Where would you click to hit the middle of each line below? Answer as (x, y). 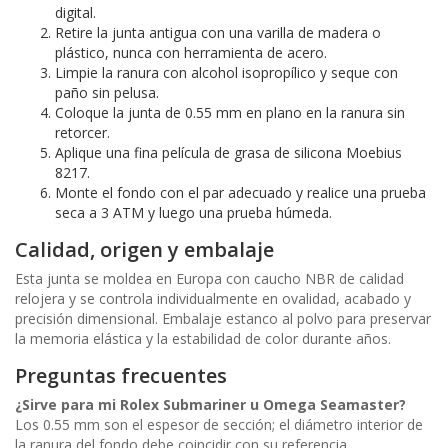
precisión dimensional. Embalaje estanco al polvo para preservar (223, 318)
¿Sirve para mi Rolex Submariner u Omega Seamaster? (210, 404)
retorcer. (82, 132)
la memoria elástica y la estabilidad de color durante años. (203, 338)
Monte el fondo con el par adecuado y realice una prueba (240, 192)
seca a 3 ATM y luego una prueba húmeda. (193, 212)
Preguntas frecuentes (121, 375)
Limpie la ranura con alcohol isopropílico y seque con (226, 72)
